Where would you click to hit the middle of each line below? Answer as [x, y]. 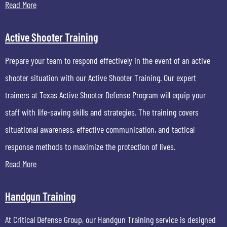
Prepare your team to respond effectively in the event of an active [108, 60]
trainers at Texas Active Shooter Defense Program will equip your [105, 95]
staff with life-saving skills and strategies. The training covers [102, 112]
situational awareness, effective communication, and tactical [100, 129]
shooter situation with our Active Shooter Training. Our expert [101, 78]
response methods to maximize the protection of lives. [90, 146]
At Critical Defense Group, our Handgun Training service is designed [110, 219]
